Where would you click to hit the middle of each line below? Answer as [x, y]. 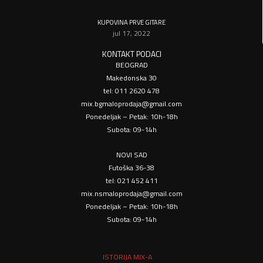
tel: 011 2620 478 [131, 90]
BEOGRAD [131, 65]
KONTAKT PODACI [131, 54]
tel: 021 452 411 [131, 181]
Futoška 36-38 [131, 168]
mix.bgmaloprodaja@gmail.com [131, 103]
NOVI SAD [131, 155]
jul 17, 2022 [131, 33]
